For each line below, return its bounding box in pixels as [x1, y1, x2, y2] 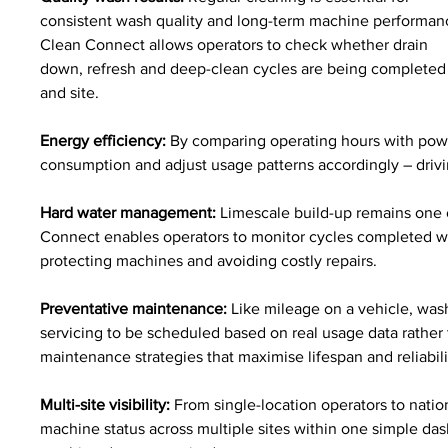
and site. [40, 83, 100, 101]
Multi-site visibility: [40, 395, 171, 413]
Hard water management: [40, 203, 217, 221]
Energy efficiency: [40, 131, 167, 149]
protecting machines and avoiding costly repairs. [40, 251, 378, 269]
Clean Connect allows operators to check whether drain [40, 35, 433, 53]
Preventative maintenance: [40, 299, 228, 317]
